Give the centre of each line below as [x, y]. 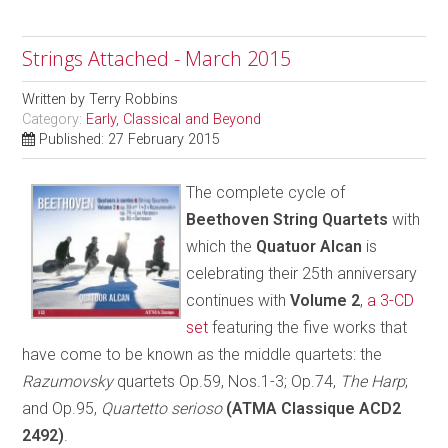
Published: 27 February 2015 [130, 139]
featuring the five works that [308, 327]
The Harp [373, 381]
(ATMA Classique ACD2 [314, 408]
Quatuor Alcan [309, 246]
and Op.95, [62, 408]
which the [221, 246]
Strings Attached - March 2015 [157, 58]
